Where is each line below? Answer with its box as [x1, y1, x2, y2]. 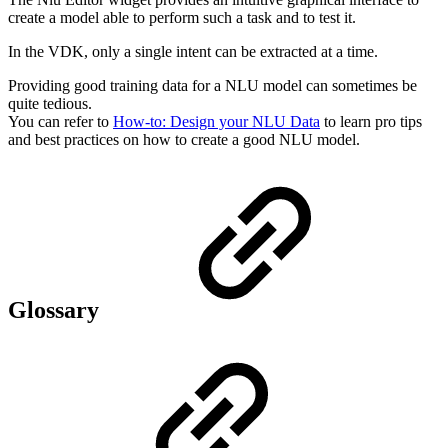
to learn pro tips [320, 112, 422, 130]
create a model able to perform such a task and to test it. [8, 8, 356, 26]
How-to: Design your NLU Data [113, 112, 320, 130]
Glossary [8, 297, 105, 324]
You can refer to [8, 112, 113, 130]
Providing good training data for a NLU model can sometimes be [8, 76, 417, 94]
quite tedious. [8, 94, 92, 112]
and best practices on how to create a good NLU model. [8, 130, 360, 148]
